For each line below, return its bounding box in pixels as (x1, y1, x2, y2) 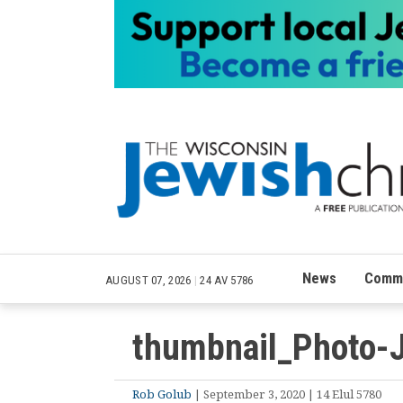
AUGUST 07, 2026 (105, 273, 194, 287)
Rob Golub (132, 387, 192, 401)
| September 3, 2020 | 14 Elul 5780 (192, 387, 381, 401)
